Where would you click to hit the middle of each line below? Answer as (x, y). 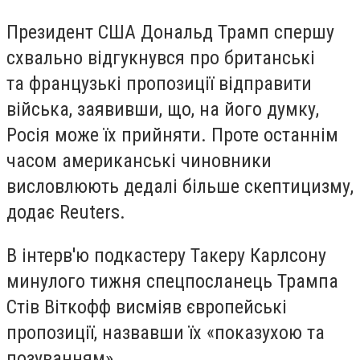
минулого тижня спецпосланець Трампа (172, 281)
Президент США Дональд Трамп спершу (170, 32)
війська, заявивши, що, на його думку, (163, 109)
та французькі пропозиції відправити (159, 83)
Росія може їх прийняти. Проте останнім (172, 135)
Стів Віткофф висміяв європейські (147, 307)
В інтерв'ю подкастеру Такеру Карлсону (166, 255)
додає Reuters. (66, 212)
